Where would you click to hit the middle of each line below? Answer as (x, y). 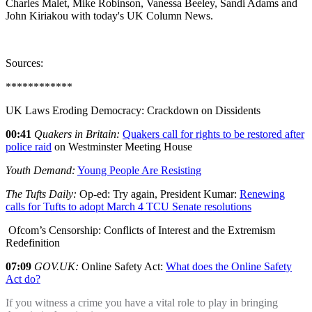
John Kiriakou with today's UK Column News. (109, 16)
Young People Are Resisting (139, 171)
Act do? (23, 279)
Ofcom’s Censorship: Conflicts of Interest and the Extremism (140, 231)
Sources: (24, 63)
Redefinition (33, 243)
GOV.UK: (58, 267)
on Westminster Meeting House (122, 147)
